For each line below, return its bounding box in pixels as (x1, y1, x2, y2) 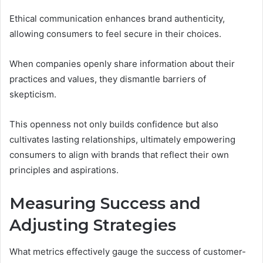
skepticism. (9, 89, 56, 100)
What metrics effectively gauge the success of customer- (9, 245, 246, 257)
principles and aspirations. (9, 164, 119, 176)
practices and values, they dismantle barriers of (9, 73, 206, 85)
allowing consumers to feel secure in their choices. (9, 28, 221, 40)
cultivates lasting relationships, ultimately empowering (9, 134, 235, 146)
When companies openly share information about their (9, 58, 235, 70)
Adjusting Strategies (9, 215, 176, 235)
